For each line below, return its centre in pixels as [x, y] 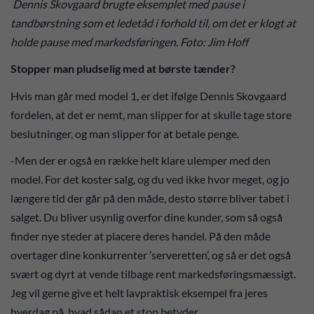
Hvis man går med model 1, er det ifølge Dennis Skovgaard [149, 95]
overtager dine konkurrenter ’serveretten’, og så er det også [151, 255]
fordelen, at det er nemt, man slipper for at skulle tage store [151, 114]
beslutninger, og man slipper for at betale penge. [125, 133]
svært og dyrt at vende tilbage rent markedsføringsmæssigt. [153, 274]
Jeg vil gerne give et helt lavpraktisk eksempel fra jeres [139, 293]
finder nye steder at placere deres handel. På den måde [141, 236]
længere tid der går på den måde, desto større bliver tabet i [150, 198]
